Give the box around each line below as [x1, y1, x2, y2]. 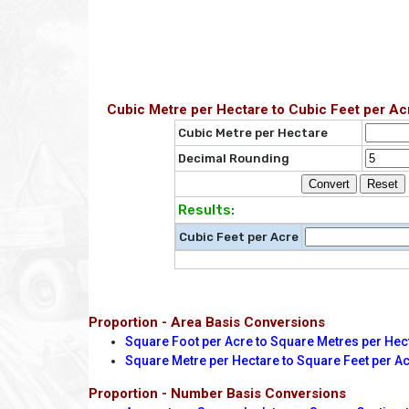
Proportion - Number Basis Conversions [89, 385, 346, 403]
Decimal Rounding [177, 152, 289, 166]
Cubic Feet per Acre [178, 230, 299, 245]
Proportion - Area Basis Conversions [89, 314, 325, 331]
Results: [177, 202, 235, 219]
